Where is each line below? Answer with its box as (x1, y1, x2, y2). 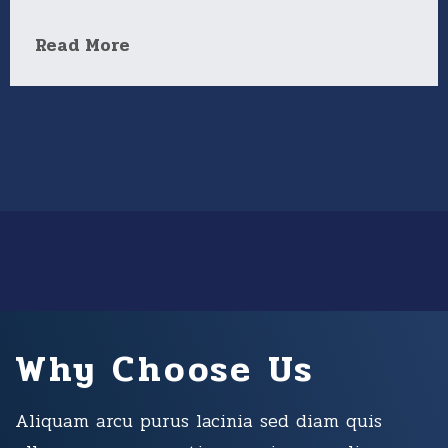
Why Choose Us (15, 341, 315, 397)
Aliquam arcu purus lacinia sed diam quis (15, 407, 382, 435)
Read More (35, 31, 130, 59)
